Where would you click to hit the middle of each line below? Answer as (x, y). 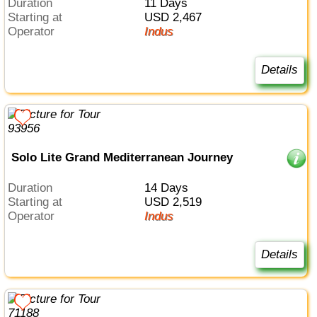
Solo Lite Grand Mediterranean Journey (122, 158)
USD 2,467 (177, 18)
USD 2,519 (177, 202)
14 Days (169, 188)
